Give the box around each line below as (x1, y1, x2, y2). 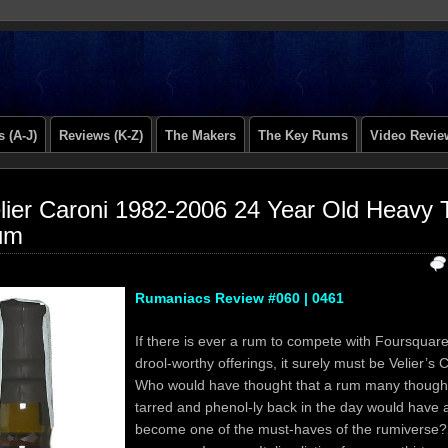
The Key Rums (258, 128, 348, 143)
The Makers (165, 128, 236, 143)
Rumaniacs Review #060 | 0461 (135, 290, 344, 306)
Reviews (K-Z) (59, 128, 143, 143)
